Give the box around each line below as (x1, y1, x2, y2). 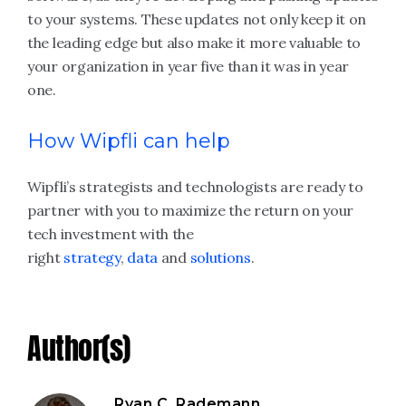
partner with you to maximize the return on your (27, 201, 353, 219)
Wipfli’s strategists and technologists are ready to (27, 178, 363, 196)
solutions (189, 248, 251, 266)
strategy (63, 248, 121, 266)
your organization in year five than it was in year (27, 57, 350, 75)
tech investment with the (27, 225, 194, 243)
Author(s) (27, 326, 130, 371)
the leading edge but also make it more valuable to (27, 34, 362, 52)
